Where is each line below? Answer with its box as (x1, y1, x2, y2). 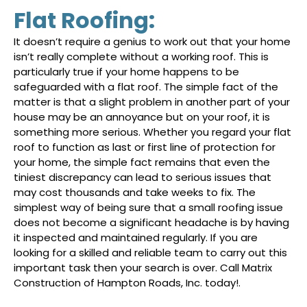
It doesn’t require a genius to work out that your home (14, 34, 291, 49)
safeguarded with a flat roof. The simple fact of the (14, 79, 278, 94)
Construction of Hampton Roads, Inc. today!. (14, 275, 241, 290)
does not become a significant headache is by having (14, 214, 289, 230)
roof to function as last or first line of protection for (14, 139, 275, 154)
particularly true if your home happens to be (14, 64, 239, 79)
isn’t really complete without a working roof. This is (14, 49, 269, 64)
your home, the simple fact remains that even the (14, 154, 270, 169)
